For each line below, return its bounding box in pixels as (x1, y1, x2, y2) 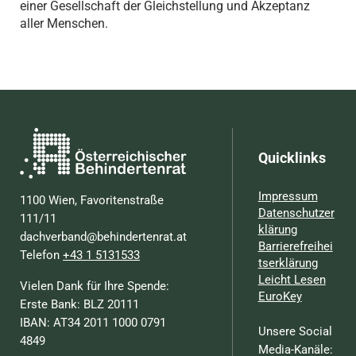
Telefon (20, 248, 64, 263)
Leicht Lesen (257, 273, 326, 288)
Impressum (257, 189, 318, 204)
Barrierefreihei (257, 239, 333, 254)
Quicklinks (257, 149, 326, 167)
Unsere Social (257, 323, 332, 339)
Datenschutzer (257, 206, 335, 221)
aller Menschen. (19, 16, 108, 32)
